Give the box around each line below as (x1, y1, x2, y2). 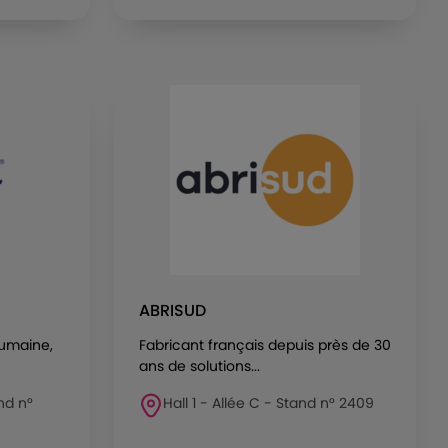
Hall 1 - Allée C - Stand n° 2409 (163, 393, 374, 413)
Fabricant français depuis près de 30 (139, 335, 391, 355)
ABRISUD (139, 299, 206, 322)
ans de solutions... (139, 356, 260, 376)
